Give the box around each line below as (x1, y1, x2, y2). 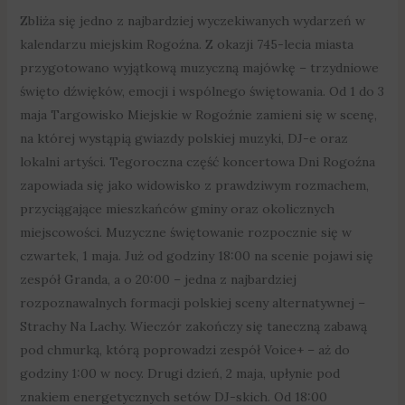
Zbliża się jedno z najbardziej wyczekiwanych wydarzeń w (19, 12, 365, 29)
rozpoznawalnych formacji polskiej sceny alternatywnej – (19, 294, 365, 311)
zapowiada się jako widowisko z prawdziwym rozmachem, (19, 176, 369, 193)
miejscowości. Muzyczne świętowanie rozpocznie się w (19, 223, 352, 240)
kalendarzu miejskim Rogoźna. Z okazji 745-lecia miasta (19, 35, 353, 52)
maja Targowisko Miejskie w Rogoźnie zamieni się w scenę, (19, 106, 377, 123)
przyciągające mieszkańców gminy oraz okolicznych (19, 200, 334, 217)
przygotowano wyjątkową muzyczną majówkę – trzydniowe (19, 59, 379, 76)
